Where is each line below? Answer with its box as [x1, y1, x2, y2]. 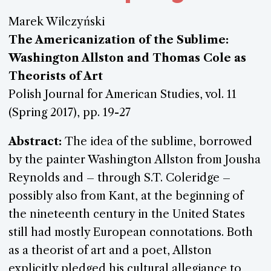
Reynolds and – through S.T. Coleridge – [8, 171, 230, 185]
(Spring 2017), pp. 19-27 [8, 105, 131, 119]
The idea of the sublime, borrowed [62, 134, 252, 149]
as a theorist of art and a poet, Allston [8, 243, 212, 258]
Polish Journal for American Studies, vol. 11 [8, 87, 237, 101]
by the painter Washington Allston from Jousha [8, 152, 261, 167]
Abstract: [8, 134, 62, 149]
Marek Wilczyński [8, 14, 105, 28]
